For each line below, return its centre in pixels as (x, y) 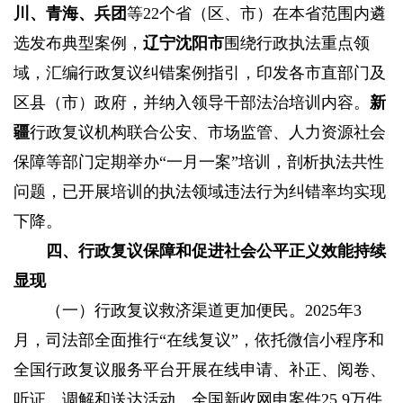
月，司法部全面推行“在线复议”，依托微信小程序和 (199, 340)
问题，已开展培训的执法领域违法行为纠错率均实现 (200, 192)
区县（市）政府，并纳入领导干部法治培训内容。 (192, 103)
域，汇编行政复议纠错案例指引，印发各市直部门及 (200, 73)
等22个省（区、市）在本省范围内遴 (256, 14)
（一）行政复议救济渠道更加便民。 (175, 311)
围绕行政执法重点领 (297, 44)
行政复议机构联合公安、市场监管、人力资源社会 (208, 133)
